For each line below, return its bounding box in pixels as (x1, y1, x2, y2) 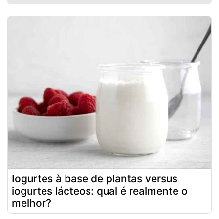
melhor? (12, 197, 51, 209)
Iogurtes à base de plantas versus (12, 172, 177, 185)
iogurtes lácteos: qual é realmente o (12, 184, 188, 197)
